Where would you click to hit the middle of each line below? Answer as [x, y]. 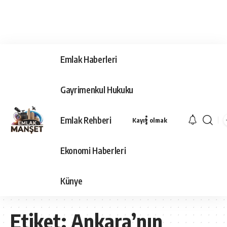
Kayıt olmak [149, 120]
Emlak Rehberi [86, 120]
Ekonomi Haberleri [93, 150]
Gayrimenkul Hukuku [97, 89]
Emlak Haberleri [89, 59]
